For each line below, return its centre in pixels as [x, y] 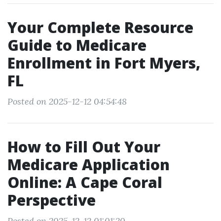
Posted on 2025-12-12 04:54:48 [67, 101]
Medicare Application [89, 165]
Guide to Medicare [77, 45]
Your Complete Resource [100, 27]
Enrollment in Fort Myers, [104, 63]
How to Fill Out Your [84, 147]
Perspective [52, 200]
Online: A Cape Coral [85, 182]
